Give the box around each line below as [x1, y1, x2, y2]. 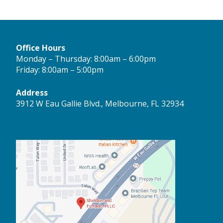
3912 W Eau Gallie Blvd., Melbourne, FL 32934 [16, 98, 184, 110]
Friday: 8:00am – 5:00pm [16, 64, 104, 76]
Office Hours [16, 42, 65, 54]
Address [16, 87, 48, 99]
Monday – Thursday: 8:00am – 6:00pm [16, 53, 156, 65]
